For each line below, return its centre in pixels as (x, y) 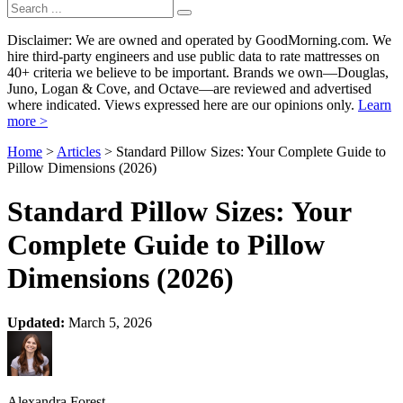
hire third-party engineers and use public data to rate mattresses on (193, 56)
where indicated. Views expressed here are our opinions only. (183, 105)
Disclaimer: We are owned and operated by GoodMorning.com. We (199, 40)
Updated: (36, 322)
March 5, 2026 (108, 322)
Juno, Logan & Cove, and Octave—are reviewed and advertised (189, 89)
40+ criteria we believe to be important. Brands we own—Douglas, (198, 72)
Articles (79, 152)
